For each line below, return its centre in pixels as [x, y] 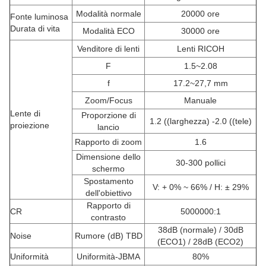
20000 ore [200, 14]
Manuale [200, 101]
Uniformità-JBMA [108, 257]
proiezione [30, 126]
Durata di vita [35, 29]
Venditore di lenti [108, 49]
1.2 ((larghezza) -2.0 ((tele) [200, 121]
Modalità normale [108, 14]
